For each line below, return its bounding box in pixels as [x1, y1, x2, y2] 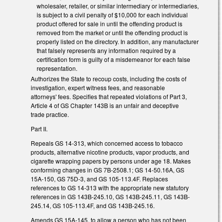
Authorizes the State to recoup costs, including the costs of [31, 74, 186, 83]
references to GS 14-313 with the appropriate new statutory [31, 183, 189, 192]
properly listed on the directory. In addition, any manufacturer [37, 37, 199, 46]
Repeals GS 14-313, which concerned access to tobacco [31, 138, 183, 147]
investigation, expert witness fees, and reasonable [31, 83, 165, 92]
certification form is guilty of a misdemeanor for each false [37, 55, 190, 63]
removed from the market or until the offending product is [37, 28, 188, 37]
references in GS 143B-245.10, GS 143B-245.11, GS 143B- [31, 192, 190, 201]
